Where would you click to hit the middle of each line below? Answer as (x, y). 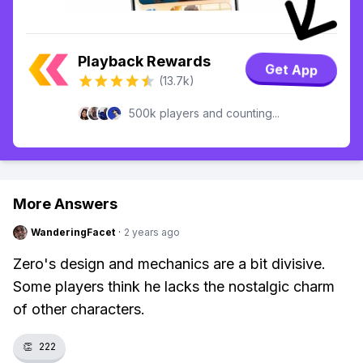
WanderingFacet (73, 232)
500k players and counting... (204, 113)
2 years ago (152, 232)
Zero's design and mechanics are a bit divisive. (169, 264)
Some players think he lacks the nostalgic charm (174, 286)
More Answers (65, 204)
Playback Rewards (144, 61)
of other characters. (79, 309)
